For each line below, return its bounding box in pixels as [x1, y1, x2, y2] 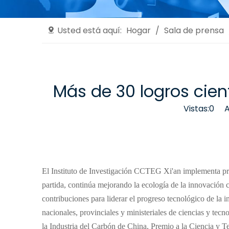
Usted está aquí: [55, 25, 124, 37]
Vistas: [184, 103, 209, 115]
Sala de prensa [164, 25, 224, 37]
